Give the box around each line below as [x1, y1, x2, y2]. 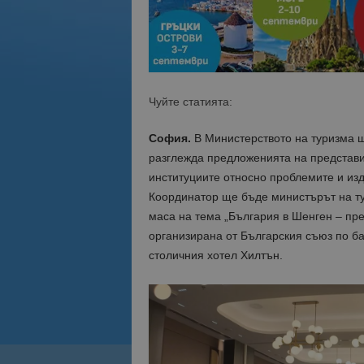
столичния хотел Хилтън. [148, 249, 283, 262]
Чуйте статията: [148, 95, 232, 108]
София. [148, 132, 191, 145]
